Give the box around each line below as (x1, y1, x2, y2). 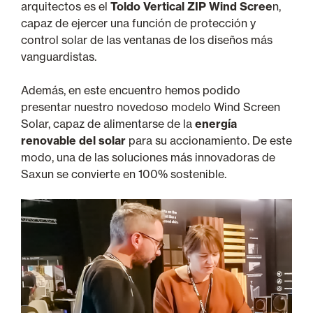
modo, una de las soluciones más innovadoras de (21, 150, 275, 164)
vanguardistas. (21, 49, 96, 64)
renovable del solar (21, 133, 126, 147)
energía (195, 116, 237, 131)
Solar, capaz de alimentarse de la (21, 116, 195, 131)
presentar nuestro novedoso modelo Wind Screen (21, 99, 280, 114)
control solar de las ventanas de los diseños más (21, 32, 272, 47)
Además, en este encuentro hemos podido (21, 82, 240, 97)
